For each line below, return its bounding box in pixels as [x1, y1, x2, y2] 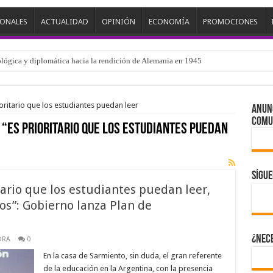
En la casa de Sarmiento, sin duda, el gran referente [43, 251, 222, 261]
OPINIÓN [101, 17, 135, 27]
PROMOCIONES [202, 17, 258, 27]
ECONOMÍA [148, 17, 190, 27]
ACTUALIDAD [40, 17, 88, 27]
